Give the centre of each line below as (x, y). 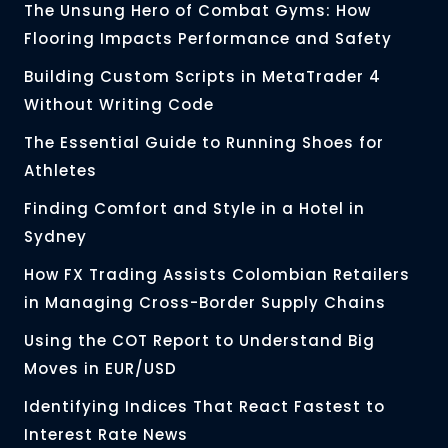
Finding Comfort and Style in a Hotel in (194, 209)
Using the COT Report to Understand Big (199, 341)
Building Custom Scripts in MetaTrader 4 (202, 77)
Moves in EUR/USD (100, 369)
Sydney (55, 237)
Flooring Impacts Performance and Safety (208, 39)
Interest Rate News (106, 435)
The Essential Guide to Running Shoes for (204, 143)
